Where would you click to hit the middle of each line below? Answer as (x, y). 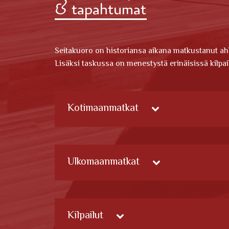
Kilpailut (85, 216)
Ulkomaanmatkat (104, 162)
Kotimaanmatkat (103, 108)
